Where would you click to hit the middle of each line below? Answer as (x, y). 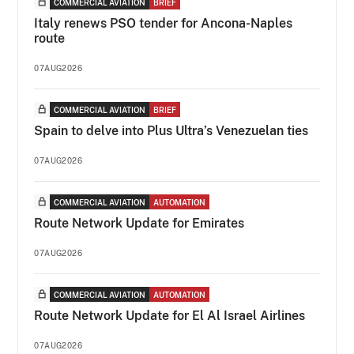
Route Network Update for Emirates (139, 223)
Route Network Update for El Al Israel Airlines (170, 315)
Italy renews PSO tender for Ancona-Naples (164, 23)
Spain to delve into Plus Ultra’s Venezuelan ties (171, 130)
